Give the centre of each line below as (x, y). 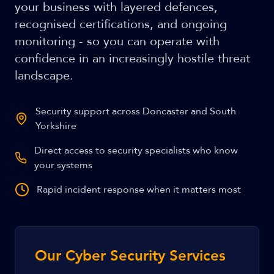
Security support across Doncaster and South (136, 111)
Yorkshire (56, 126)
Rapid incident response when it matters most (139, 190)
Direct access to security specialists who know (136, 150)
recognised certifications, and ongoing (121, 24)
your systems (64, 165)
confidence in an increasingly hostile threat (132, 58)
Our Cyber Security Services (130, 256)
